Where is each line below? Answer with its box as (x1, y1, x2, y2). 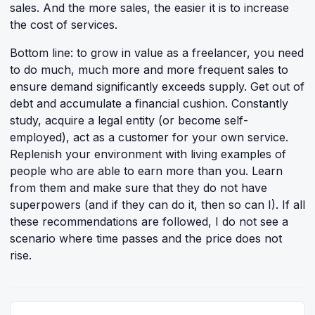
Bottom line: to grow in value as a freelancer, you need (10, 46, 304, 60)
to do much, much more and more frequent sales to (10, 63, 288, 77)
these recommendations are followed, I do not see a (10, 214, 288, 229)
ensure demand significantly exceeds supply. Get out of (10, 79, 304, 94)
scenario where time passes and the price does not (10, 231, 282, 245)
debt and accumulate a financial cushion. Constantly (10, 96, 288, 110)
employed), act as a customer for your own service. (10, 130, 288, 144)
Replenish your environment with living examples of (10, 147, 286, 161)
